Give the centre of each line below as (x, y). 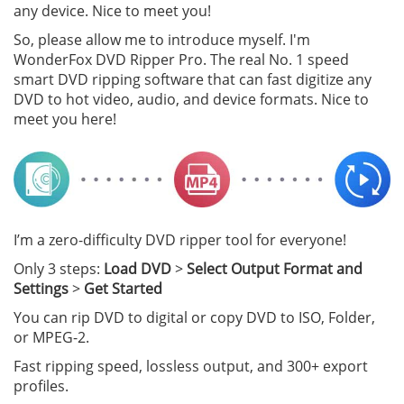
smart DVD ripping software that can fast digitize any (193, 80)
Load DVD (138, 269)
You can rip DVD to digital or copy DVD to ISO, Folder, (194, 318)
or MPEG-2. (51, 338)
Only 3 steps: (59, 269)
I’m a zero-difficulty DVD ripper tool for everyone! (180, 240)
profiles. (41, 386)
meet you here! (65, 119)
